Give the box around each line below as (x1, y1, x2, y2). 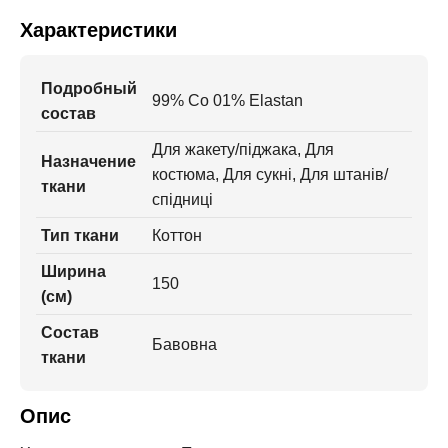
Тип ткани (41, 226, 119, 244)
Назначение (41, 152, 136, 170)
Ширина (41, 262, 106, 280)
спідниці (152, 190, 213, 208)
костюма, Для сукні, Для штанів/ (152, 165, 388, 183)
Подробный (41, 79, 137, 97)
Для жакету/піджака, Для (152, 140, 334, 158)
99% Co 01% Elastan (152, 91, 303, 109)
